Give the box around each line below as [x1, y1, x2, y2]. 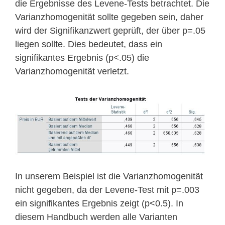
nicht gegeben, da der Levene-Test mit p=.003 [15, 184, 199, 195]
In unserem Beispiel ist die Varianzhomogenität [15, 171, 203, 181]
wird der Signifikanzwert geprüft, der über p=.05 [15, 26, 205, 36]
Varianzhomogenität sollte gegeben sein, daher [15, 12, 203, 23]
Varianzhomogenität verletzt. [15, 66, 129, 77]
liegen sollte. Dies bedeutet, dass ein [15, 39, 162, 50]
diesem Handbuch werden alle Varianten [15, 211, 177, 222]
